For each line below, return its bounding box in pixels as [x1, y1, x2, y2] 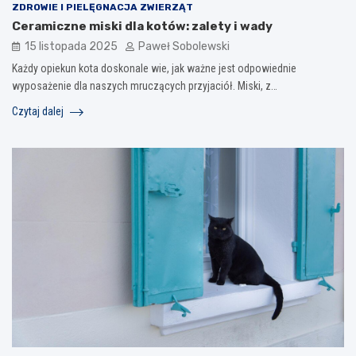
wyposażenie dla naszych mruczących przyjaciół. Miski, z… [12, 79, 277, 93]
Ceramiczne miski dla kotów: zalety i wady [12, 19, 273, 34]
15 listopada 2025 [25, 40, 118, 54]
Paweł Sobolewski [138, 40, 230, 54]
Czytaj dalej [12, 105, 66, 118]
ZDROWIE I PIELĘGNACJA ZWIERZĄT [12, 2, 193, 14]
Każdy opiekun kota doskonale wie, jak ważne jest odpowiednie [12, 62, 296, 75]
